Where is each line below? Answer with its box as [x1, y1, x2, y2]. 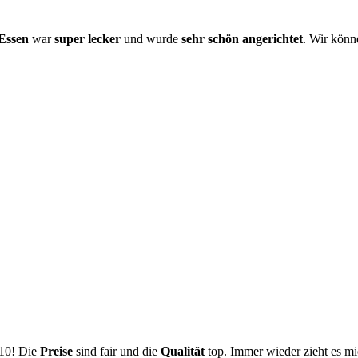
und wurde [121, 31, 181, 46]
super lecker [54, 31, 121, 46]
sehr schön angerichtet [181, 31, 303, 46]
